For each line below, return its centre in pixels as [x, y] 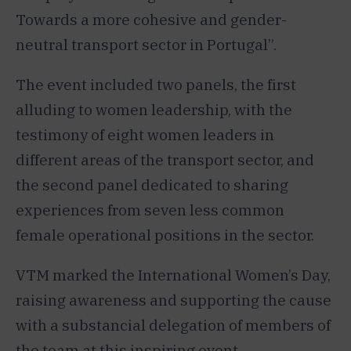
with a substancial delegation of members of [173, 326]
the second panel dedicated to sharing [152, 185]
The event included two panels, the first [156, 85]
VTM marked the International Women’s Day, [173, 275]
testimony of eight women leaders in [145, 135]
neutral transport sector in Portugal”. [146, 45]
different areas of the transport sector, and [165, 160]
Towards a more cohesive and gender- [151, 20]
